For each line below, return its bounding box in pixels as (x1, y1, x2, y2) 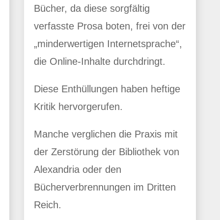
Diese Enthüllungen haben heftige (34, 83, 180, 95)
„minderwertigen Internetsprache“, (34, 38, 182, 50)
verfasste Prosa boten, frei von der (34, 21, 186, 32)
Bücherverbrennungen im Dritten (34, 182, 176, 193)
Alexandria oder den (34, 164, 121, 175)
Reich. (34, 199, 64, 211)
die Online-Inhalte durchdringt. (34, 56, 165, 67)
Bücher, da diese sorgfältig (34, 3, 150, 14)
